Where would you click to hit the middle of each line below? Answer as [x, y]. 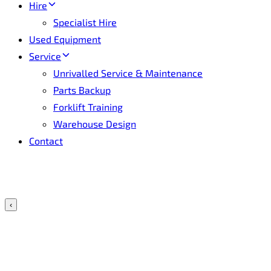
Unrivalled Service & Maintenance [128, 73]
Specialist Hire [85, 22]
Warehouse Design [95, 124]
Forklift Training [88, 107]
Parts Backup [82, 90]
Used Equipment [65, 39]
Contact [46, 141]
